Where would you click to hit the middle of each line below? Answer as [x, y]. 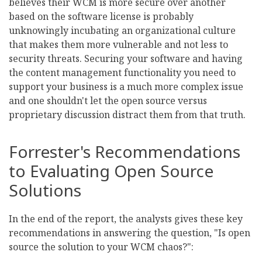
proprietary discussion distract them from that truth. [127, 115]
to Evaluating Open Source [111, 171]
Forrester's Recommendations [125, 152]
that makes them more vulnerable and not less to [118, 45]
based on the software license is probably [101, 17]
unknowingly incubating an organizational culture [122, 31]
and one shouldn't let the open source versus [108, 101]
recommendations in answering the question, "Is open [130, 233]
